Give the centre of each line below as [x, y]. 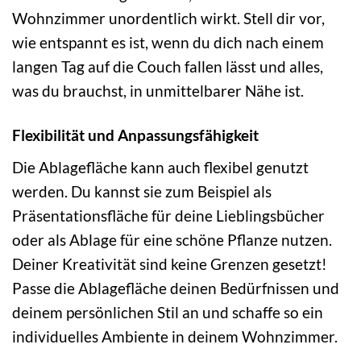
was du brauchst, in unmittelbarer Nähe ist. [158, 91]
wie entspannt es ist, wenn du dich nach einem [168, 43]
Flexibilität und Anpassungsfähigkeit [135, 135]
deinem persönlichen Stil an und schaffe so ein [168, 312]
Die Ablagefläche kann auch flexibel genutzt [160, 167]
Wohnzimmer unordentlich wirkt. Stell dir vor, [168, 19]
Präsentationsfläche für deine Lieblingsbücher [168, 215]
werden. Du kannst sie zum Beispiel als [142, 191]
